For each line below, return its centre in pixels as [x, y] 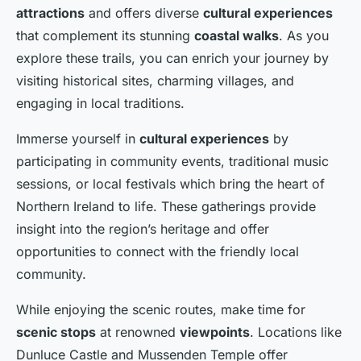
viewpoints [215, 332]
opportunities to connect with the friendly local [158, 252]
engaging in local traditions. [100, 104]
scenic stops [56, 332]
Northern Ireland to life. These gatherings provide [166, 207]
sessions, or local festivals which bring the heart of [170, 184]
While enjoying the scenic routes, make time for [161, 310]
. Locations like [296, 332]
